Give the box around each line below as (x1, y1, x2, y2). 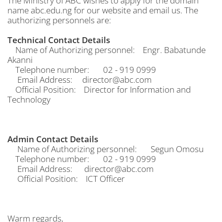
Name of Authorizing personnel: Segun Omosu (7, 143, 204, 155)
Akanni (7, 54, 33, 65)
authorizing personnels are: (7, 14, 111, 26)
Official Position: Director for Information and (7, 84, 191, 95)
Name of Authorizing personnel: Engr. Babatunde (7, 44, 206, 55)
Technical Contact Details (7, 34, 110, 46)
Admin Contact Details (7, 133, 98, 145)
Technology (7, 94, 51, 105)
